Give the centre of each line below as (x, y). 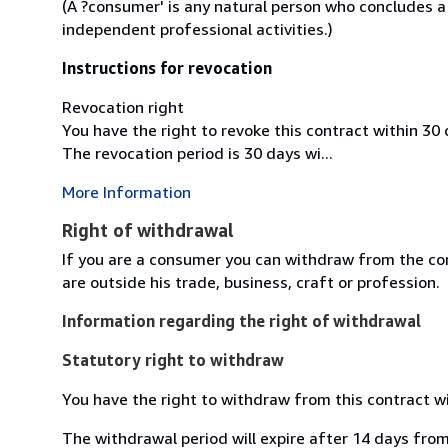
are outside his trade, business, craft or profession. (251, 281)
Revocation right (123, 106)
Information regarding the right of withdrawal (241, 320)
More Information (126, 191)
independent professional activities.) (197, 28)
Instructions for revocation (167, 67)
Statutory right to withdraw (173, 359)
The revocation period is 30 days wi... (197, 152)
